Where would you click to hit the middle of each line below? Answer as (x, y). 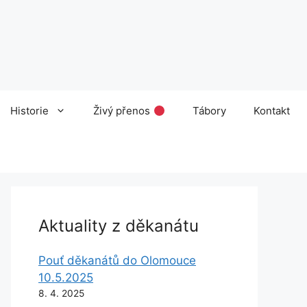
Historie (30, 111)
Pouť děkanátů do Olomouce (117, 260)
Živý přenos (123, 111)
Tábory (209, 111)
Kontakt (271, 111)
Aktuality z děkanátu (119, 226)
